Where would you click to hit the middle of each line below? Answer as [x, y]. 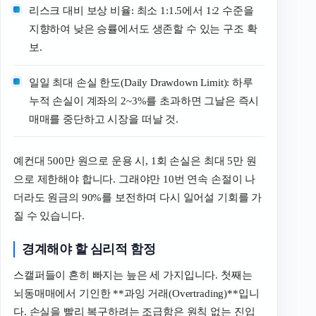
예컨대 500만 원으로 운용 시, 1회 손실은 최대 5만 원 [135, 161]
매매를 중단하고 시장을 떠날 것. [103, 119]
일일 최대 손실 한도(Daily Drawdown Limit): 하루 [141, 82]
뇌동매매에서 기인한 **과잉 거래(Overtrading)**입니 [136, 294]
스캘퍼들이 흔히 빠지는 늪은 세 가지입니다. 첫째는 [133, 275]
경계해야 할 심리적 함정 [89, 249]
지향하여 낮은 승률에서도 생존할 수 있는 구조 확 [143, 29]
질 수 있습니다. [49, 216]
